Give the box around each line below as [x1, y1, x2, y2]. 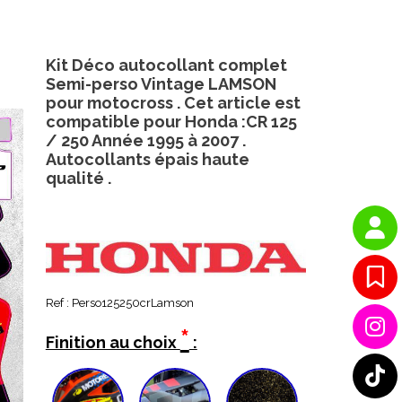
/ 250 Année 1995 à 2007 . [45, 131, 246, 150]
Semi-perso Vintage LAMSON [45, 74, 276, 93]
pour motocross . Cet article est [45, 93, 301, 112]
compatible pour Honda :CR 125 [45, 112, 297, 131]
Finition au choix [45, 333, 180, 353]
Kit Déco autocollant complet [45, 56, 287, 74]
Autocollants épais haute [45, 150, 249, 169]
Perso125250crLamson [71, 296, 194, 310]
